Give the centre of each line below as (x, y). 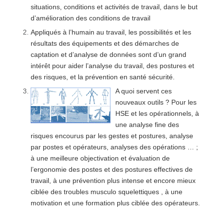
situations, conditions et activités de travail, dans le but (114, 7)
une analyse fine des (147, 125)
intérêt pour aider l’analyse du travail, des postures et (112, 66)
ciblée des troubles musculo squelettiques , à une (106, 192)
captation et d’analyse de (70, 55)
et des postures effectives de (148, 170)
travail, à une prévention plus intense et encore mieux (113, 181)
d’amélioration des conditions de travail (90, 18)
